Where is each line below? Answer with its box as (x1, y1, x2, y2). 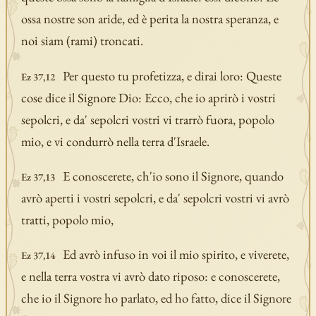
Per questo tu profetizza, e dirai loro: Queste (62, 66, 281, 85)
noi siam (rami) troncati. (20, 32, 143, 50)
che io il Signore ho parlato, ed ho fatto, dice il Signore (20, 289, 291, 308)
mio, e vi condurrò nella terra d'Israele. (20, 132, 209, 150)
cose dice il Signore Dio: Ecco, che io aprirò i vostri (20, 88, 276, 107)
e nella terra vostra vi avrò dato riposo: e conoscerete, (20, 267, 280, 286)
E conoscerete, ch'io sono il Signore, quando (62, 166, 284, 185)
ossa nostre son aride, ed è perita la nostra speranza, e (20, 10, 279, 28)
